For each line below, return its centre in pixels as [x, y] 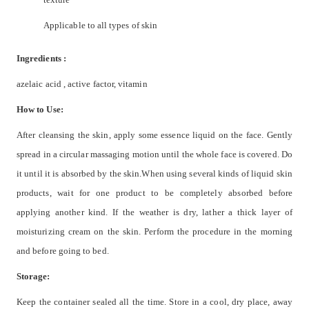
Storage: [33, 276]
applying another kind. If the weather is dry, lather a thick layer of [154, 212]
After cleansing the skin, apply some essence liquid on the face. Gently [154, 134]
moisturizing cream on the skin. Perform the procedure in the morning [154, 231]
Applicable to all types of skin [101, 25]
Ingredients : [41, 58]
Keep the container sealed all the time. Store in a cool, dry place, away [154, 301]
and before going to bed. [63, 250]
